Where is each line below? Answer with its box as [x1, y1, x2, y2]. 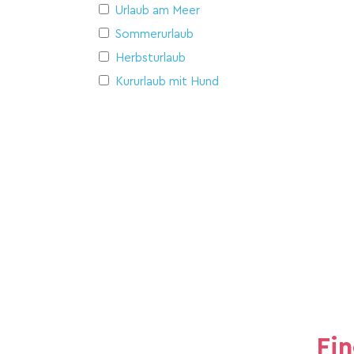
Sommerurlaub [115, 28, 194, 40]
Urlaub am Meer [115, 4, 200, 17]
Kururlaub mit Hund [115, 75, 219, 88]
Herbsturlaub [115, 51, 186, 64]
